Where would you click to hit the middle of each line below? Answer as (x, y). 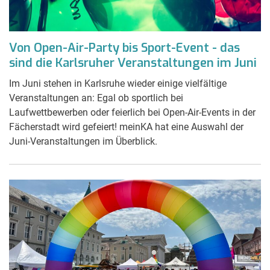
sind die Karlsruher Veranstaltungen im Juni (133, 63)
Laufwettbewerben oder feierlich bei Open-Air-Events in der (132, 112)
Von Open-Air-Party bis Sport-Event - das (124, 48)
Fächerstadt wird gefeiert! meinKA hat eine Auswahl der (126, 127)
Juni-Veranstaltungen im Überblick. (83, 141)
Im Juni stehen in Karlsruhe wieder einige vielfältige (118, 83)
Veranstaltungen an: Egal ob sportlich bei (96, 98)
